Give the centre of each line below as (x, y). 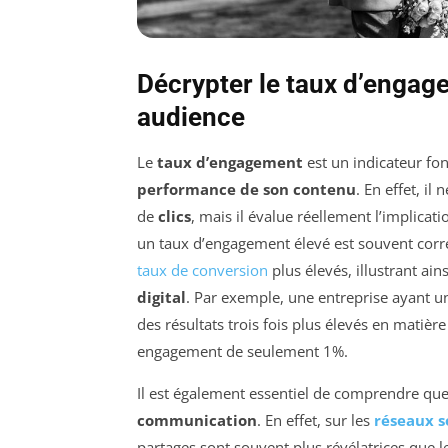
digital (161, 296)
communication (197, 419)
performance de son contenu (246, 188)
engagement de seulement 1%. (242, 350)
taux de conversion (202, 269)
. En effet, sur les (315, 419)
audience (191, 116)
